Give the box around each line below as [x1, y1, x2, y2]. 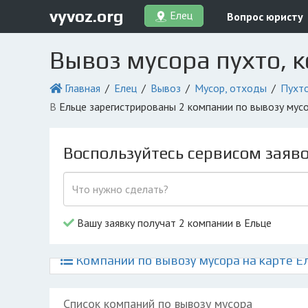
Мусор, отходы [195, 81, 267, 95]
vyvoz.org [49, 6, 124, 25]
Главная [65, 81, 100, 95]
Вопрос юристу [227, 10, 303, 23]
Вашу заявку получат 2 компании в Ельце [74, 216, 272, 230]
